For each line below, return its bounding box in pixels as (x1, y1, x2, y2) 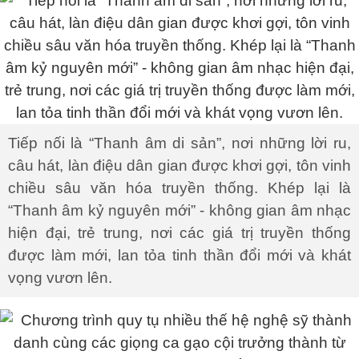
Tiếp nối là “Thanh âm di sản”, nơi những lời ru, (8, 135, 351, 151)
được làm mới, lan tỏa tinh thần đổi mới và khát (8, 247, 351, 264)
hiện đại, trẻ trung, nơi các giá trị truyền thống (8, 224, 351, 241)
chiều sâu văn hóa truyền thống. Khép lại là (8, 179, 351, 196)
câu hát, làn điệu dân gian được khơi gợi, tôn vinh (8, 157, 351, 174)
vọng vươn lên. (8, 269, 112, 286)
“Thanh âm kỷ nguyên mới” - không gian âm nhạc (8, 202, 351, 219)
